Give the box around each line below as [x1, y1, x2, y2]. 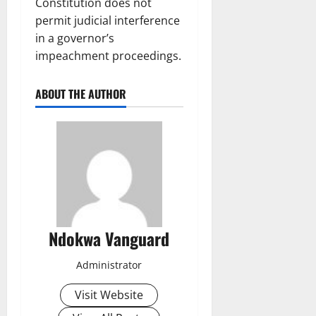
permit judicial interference [35, 12, 180, 28]
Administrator [76, 257, 142, 272]
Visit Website [75, 286, 144, 303]
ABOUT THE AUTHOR [35, 85, 126, 102]
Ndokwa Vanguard [49, 225, 170, 251]
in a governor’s [35, 30, 114, 46]
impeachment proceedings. [35, 47, 181, 63]
